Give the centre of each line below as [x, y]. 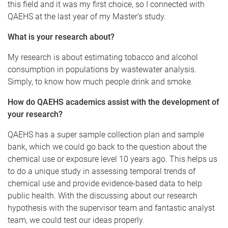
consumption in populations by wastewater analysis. [102, 70]
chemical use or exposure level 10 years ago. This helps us [112, 159]
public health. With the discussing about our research [103, 196]
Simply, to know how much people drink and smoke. [100, 82]
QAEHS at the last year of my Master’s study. [87, 17]
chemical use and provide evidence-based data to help [105, 184]
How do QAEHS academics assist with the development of [113, 102]
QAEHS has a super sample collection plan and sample [106, 135]
